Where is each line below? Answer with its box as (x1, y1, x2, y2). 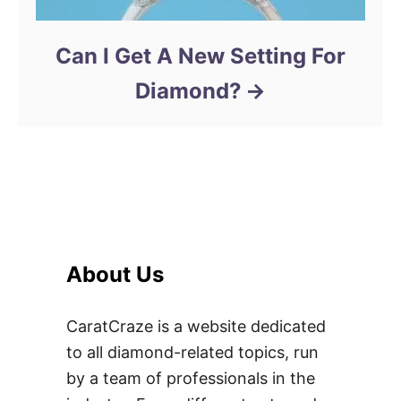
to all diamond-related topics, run (66, 342, 319, 362)
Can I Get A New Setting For (55, 42, 346, 69)
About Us (66, 260, 164, 287)
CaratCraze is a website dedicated (66, 316, 326, 336)
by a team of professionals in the (66, 368, 315, 388)
